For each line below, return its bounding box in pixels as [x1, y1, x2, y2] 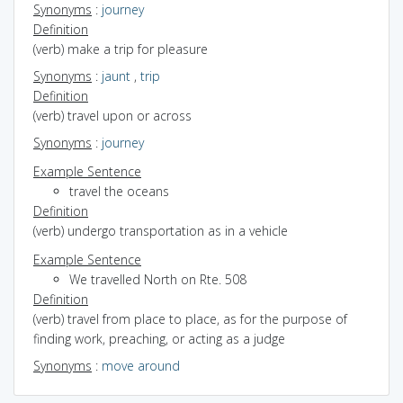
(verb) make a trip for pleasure [33, 40, 208, 58]
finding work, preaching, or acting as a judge [33, 329, 285, 347]
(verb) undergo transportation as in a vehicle [33, 221, 288, 239]
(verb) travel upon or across [33, 106, 192, 124]
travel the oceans [69, 182, 169, 200]
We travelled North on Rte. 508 [69, 270, 246, 288]
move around [102, 356, 180, 374]
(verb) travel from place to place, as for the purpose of [33, 309, 347, 327]
